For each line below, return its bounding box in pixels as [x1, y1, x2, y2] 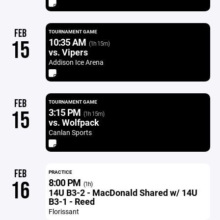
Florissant [48, 207, 79, 216]
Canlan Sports [48, 128, 92, 137]
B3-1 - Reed [48, 195, 95, 207]
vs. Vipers [48, 46, 88, 58]
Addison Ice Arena [48, 57, 104, 67]
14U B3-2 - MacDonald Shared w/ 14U [48, 187, 197, 198]
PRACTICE [48, 168, 72, 175]
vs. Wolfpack [48, 116, 99, 128]
